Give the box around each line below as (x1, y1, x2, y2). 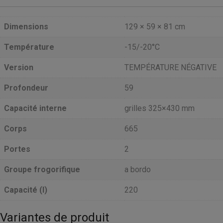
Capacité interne (4, 103, 67, 113)
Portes (4, 144, 30, 154)
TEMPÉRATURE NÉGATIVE (124, 62, 217, 72)
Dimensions (4, 21, 48, 31)
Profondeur (4, 83, 48, 93)
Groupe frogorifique (4, 164, 80, 174)
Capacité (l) (4, 185, 47, 195)
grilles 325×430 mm (124, 103, 195, 113)
